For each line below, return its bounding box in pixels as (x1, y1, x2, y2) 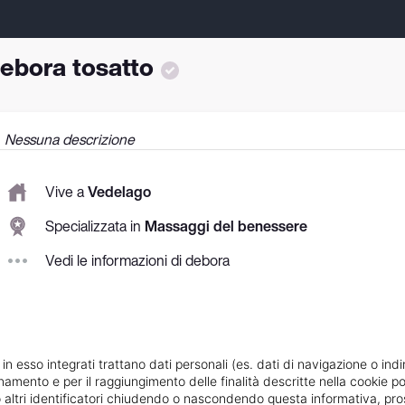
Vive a (45, 181, 88, 203)
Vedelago (88, 181, 151, 203)
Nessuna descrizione (5, 127, 135, 150)
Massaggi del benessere (145, 215, 307, 238)
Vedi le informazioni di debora (45, 250, 230, 272)
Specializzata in (45, 215, 145, 238)
